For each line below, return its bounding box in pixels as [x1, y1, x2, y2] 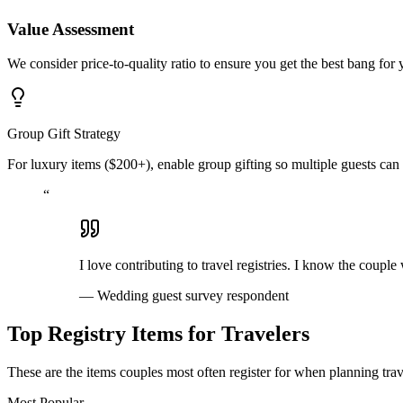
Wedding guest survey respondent [97, 288, 289, 304]
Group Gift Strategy [7, 126, 121, 142]
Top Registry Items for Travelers [7, 322, 309, 346]
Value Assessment [7, 19, 134, 39]
